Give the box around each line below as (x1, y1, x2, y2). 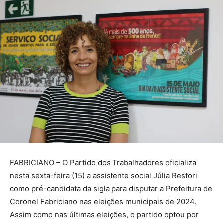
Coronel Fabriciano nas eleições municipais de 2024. (10, 196, 196, 206)
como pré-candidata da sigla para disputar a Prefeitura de (10, 183, 212, 193)
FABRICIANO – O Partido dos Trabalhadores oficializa (10, 157, 196, 167)
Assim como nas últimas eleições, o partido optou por (10, 209, 199, 219)
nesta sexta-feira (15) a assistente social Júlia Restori (10, 170, 197, 180)
